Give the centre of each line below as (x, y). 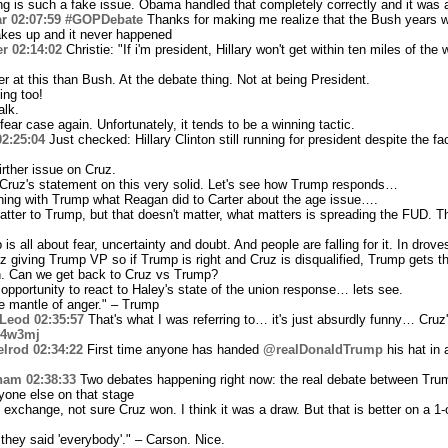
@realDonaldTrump (322, 349)
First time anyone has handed (172, 349)
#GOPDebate (103, 19)
